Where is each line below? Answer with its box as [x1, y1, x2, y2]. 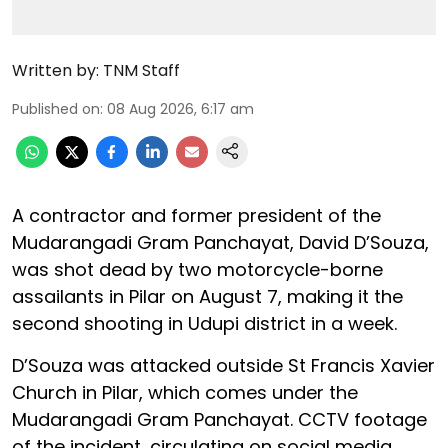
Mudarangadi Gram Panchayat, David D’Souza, [12, 229, 429, 255]
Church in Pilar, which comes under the [12, 379, 358, 405]
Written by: [12, 58, 99, 82]
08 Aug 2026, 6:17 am [107, 98, 254, 119]
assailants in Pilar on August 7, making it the [12, 283, 403, 309]
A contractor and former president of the [12, 202, 381, 228]
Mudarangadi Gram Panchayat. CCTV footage [12, 406, 427, 432]
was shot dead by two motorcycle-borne [12, 256, 383, 282]
